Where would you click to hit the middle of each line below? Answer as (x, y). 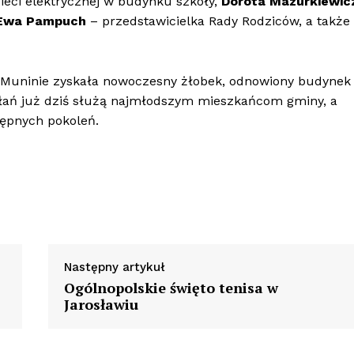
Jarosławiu (101, 305)
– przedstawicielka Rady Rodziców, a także (218, 21)
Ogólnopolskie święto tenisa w (171, 288)
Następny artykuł (114, 267)
